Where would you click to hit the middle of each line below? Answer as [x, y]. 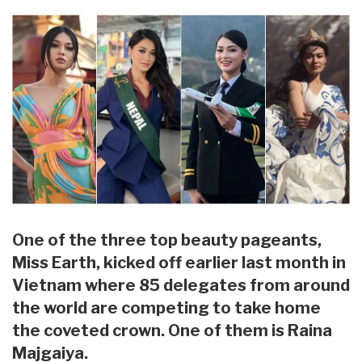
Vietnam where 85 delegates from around [181, 286]
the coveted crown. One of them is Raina [172, 331]
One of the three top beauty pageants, [167, 240]
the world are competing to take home [166, 308]
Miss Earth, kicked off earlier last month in [179, 263]
